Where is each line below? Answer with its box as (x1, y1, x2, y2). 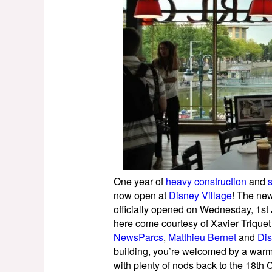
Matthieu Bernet (168, 230, 236, 244)
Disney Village (169, 188, 232, 202)
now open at (114, 188, 169, 202)
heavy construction (166, 174, 246, 188)
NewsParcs (114, 230, 163, 244)
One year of (114, 174, 166, 188)
